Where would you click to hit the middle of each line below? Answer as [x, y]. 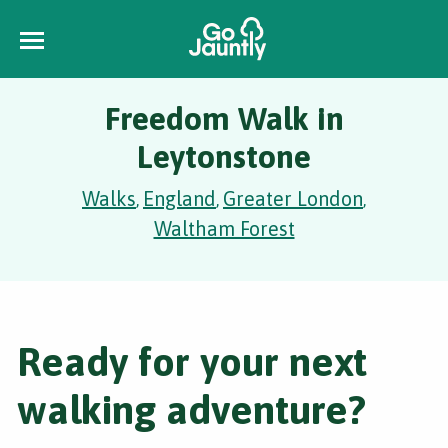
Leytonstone [224, 156]
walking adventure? [191, 409]
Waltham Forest [224, 228]
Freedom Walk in [224, 118]
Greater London [293, 198]
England [179, 198]
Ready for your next [192, 361]
